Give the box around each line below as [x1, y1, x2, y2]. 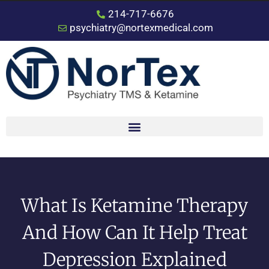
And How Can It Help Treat [22, 220, 247, 244]
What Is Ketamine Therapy [21, 193, 248, 217]
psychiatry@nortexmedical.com [69, 22, 213, 34]
